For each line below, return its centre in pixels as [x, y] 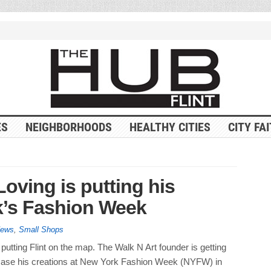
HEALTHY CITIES [170, 127]
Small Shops [41, 229]
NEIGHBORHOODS [68, 127]
